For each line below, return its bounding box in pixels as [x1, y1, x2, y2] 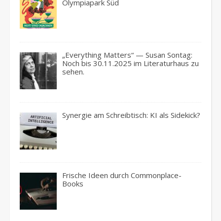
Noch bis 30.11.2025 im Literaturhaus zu [62, 58, 199, 68]
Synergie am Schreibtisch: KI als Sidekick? [62, 110, 201, 120]
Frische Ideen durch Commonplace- [62, 170, 182, 180]
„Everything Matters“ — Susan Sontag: [62, 49, 193, 60]
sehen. [62, 66, 85, 76]
